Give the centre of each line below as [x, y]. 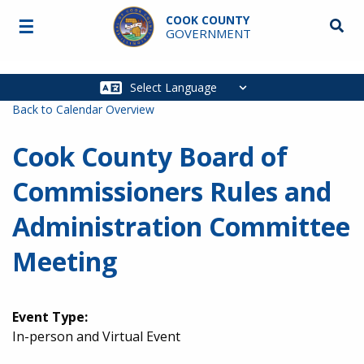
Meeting [65, 261]
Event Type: [50, 317]
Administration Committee [181, 226]
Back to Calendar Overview [83, 109]
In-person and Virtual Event [96, 336]
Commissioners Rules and [172, 191]
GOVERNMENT [208, 33]
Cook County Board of [150, 156]
